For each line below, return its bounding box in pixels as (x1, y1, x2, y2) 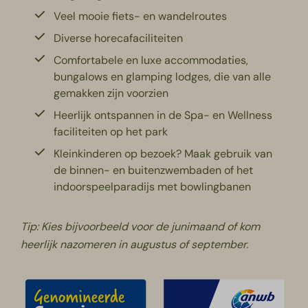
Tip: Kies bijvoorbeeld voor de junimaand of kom (21, 219, 261, 234)
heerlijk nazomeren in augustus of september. (21, 236, 249, 252)
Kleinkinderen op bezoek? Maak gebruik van (54, 146, 273, 161)
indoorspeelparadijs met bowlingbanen (54, 179, 252, 194)
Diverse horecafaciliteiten (54, 30, 184, 45)
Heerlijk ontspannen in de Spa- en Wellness (54, 107, 273, 122)
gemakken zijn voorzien (54, 85, 169, 100)
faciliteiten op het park (54, 124, 168, 139)
